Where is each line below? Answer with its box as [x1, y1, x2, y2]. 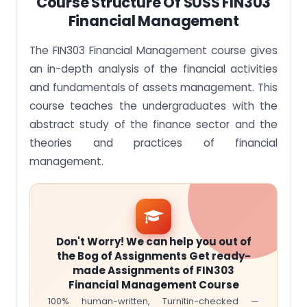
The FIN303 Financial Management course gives [29, 43, 278, 58]
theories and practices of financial [29, 136, 278, 150]
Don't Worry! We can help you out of [56, 234, 251, 249]
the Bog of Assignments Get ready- [56, 249, 251, 263]
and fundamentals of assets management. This [29, 80, 278, 95]
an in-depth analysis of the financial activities [29, 62, 278, 76]
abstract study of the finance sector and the [29, 117, 278, 132]
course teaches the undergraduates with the [29, 99, 278, 113]
